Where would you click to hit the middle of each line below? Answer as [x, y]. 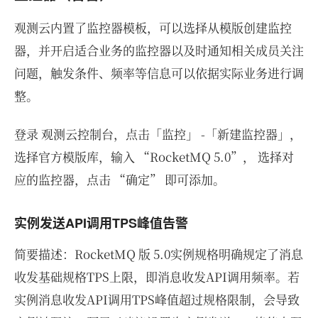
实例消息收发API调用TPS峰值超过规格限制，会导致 [157, 299]
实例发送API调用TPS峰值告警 [101, 223]
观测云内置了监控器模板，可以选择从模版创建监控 [153, 27]
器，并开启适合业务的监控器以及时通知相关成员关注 [159, 50]
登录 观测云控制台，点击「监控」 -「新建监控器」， [158, 133]
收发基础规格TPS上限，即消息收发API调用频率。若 [157, 276]
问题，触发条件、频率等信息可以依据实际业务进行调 [159, 72]
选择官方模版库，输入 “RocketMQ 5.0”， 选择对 [154, 156]
